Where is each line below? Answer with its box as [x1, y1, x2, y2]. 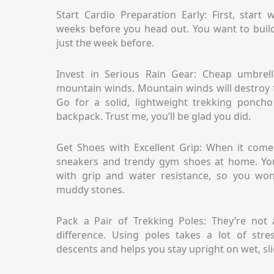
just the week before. [56, 36, 154, 50]
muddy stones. [56, 183, 125, 197]
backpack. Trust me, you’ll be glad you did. [56, 109, 251, 124]
